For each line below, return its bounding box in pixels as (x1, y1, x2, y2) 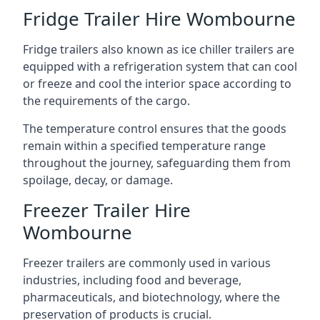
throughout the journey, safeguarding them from (23, 155, 291, 171)
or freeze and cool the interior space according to (23, 76, 291, 91)
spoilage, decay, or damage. (23, 172, 173, 188)
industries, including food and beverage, (23, 272, 241, 288)
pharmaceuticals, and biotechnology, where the (23, 289, 280, 305)
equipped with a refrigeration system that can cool (23, 59, 297, 74)
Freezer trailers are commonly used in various (23, 255, 271, 271)
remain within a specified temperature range (23, 138, 266, 154)
